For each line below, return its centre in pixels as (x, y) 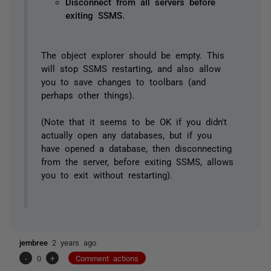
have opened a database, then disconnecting (136, 148)
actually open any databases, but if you (126, 135)
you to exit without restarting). (106, 175)
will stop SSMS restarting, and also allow (131, 68)
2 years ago (74, 242)
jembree (36, 242)
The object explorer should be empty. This (132, 55)
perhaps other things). (87, 95)
